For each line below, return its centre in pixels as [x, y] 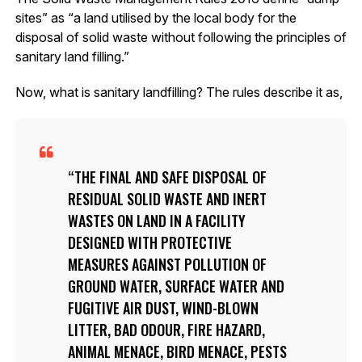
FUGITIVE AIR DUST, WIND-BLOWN [163, 307]
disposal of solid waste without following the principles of [181, 37]
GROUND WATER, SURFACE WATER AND [176, 286]
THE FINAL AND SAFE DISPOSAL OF [170, 177]
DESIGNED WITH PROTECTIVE [149, 242]
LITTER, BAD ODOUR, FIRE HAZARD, [166, 329]
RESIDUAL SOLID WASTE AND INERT [167, 198]
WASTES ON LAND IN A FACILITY [156, 220]
